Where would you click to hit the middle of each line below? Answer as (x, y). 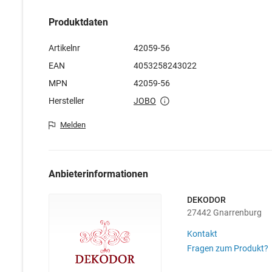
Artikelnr (64, 48)
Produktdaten (78, 22)
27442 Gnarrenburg (224, 212)
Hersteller (66, 100)
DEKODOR (206, 199)
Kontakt (202, 233)
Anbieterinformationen (98, 174)
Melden (73, 125)
